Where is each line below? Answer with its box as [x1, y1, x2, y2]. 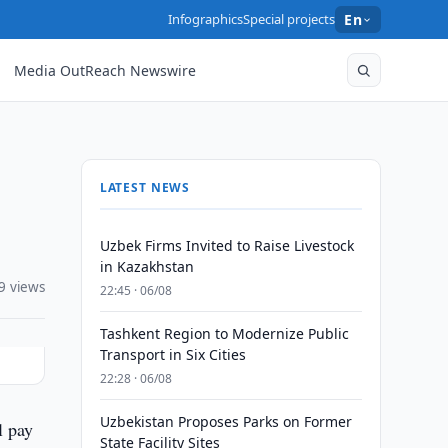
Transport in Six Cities [99, 345, 246, 364]
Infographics [168, 10, 244, 28]
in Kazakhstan [99, 257, 194, 276]
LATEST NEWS [99, 179, 191, 196]
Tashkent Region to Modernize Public [99, 324, 349, 343]
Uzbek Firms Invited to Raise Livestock [99, 236, 354, 255]
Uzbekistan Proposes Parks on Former [99, 412, 352, 431]
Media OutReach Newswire [14, 60, 197, 80]
